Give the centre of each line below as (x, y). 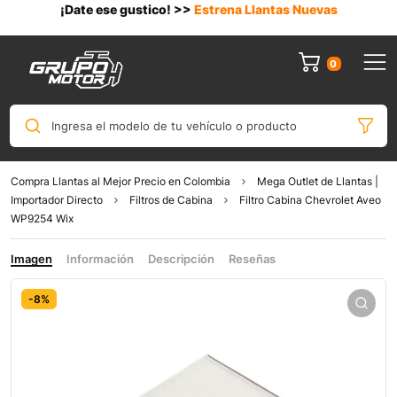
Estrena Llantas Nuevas (265, 9)
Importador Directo (57, 200)
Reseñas (252, 259)
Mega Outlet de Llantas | (318, 182)
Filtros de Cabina (171, 200)
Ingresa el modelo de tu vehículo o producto (174, 125)
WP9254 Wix (42, 219)
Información (100, 259)
